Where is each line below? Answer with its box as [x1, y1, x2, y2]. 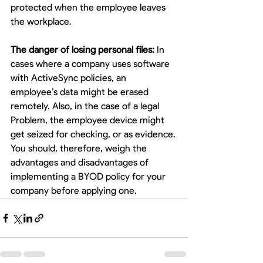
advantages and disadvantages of [11, 157, 151, 168]
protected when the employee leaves [11, 2, 168, 13]
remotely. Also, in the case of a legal [11, 100, 161, 112]
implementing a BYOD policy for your [11, 171, 168, 182]
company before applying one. [11, 185, 139, 196]
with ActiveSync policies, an [11, 72, 129, 83]
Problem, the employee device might [11, 114, 167, 126]
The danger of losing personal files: [11, 44, 154, 55]
